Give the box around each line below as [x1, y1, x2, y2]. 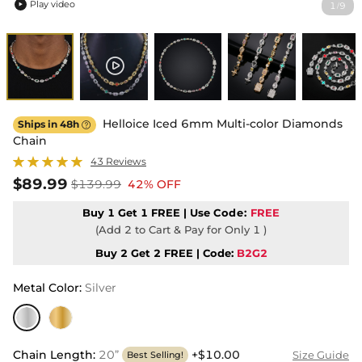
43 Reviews [90, 155, 146, 168]
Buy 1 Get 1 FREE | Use [82, 206, 213, 220]
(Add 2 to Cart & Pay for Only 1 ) [95, 223, 267, 237]
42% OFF [128, 177, 181, 192]
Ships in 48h [18, 118, 82, 131]
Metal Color [13, 280, 79, 296]
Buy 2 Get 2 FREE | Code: [95, 246, 234, 260]
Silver [85, 280, 116, 296]
